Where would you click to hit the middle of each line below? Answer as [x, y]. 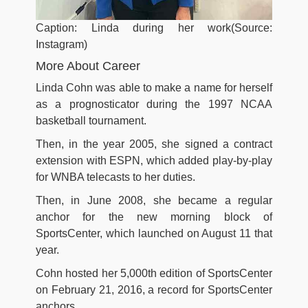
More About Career [88, 66]
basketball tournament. [91, 120]
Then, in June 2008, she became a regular [154, 200]
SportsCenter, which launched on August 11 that [154, 233]
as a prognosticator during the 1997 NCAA [154, 104]
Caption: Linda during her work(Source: [154, 27]
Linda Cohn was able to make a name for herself [154, 87]
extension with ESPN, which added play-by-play [154, 160]
